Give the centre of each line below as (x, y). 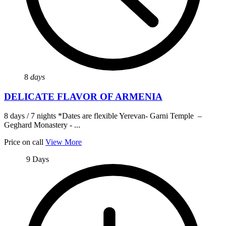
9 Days (38, 159)
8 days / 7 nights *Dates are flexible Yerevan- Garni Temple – (103, 116)
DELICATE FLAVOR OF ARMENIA (83, 96)
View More (64, 142)
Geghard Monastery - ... (42, 125)
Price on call (24, 142)
